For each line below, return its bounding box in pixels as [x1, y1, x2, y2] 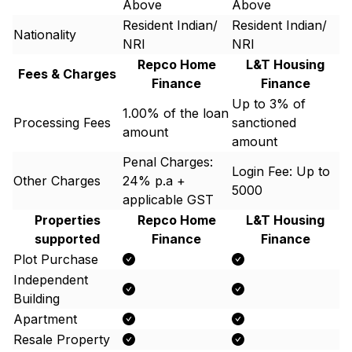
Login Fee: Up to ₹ [232, 163, 334, 179]
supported [35, 231, 100, 247]
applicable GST [123, 192, 214, 207]
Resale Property [13, 332, 110, 347]
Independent [13, 272, 88, 288]
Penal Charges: [123, 154, 213, 170]
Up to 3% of [232, 96, 306, 112]
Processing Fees [13, 115, 111, 130]
